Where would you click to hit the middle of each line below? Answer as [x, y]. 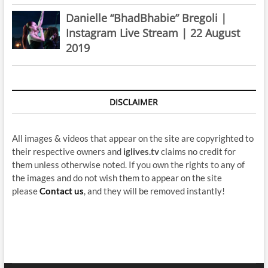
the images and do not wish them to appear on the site [117, 177]
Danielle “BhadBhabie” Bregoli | [146, 18]
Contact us [61, 191]
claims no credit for [197, 151]
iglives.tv [141, 151]
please [25, 191]
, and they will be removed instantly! [154, 191]
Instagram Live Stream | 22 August [153, 33]
